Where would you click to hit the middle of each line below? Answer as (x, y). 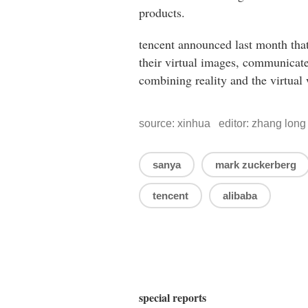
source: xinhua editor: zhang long (222, 124)
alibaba (240, 196)
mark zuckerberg (256, 165)
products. (162, 13)
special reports (173, 297)
